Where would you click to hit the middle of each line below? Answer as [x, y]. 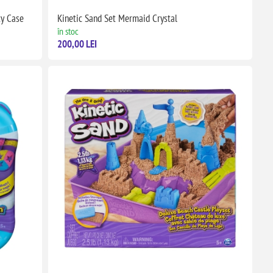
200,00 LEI [77, 44]
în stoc [68, 31]
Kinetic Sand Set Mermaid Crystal [117, 18]
